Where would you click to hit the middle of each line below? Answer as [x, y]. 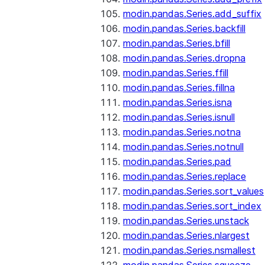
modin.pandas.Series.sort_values [193, 191]
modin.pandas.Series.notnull [183, 147]
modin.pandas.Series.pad [177, 161]
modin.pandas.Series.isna [177, 102]
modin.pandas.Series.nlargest [186, 235]
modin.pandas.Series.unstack [186, 221]
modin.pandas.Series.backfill [184, 28]
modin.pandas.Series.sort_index [192, 206]
